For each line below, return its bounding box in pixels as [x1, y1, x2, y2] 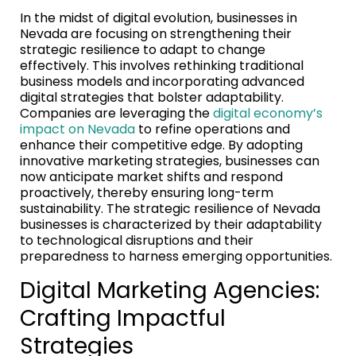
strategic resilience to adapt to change [20, 40, 265, 59]
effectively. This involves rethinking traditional [20, 56, 304, 75]
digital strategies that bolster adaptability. [20, 87, 284, 106]
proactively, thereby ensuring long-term [20, 183, 273, 202]
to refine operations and [135, 119, 290, 138]
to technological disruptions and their [20, 230, 253, 250]
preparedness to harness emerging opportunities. [20, 246, 332, 265]
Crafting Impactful [20, 302, 226, 334]
